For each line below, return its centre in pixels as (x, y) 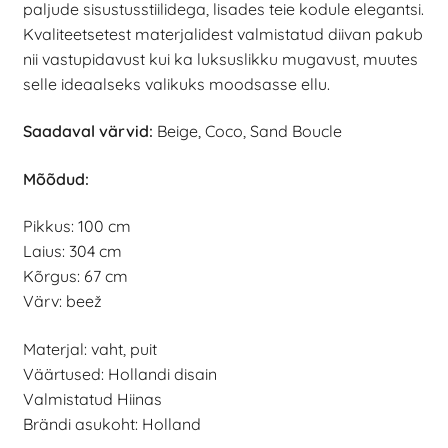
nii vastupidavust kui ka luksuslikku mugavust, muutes (220, 58)
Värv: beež (62, 301)
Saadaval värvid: (89, 131)
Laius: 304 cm (72, 251)
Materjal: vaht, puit (89, 349)
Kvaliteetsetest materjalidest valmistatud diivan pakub (222, 33)
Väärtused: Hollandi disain (119, 374)
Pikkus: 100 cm (76, 226)
